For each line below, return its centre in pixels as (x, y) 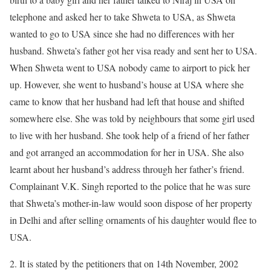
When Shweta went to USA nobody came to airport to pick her (130, 67)
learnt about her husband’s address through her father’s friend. (127, 169)
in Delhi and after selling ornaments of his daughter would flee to (133, 220)
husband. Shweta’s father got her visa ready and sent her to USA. (133, 51)
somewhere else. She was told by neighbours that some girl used (132, 118)
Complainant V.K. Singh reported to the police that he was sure (130, 186)
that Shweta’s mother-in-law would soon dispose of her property (131, 203)
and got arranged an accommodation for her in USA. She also (127, 152)
